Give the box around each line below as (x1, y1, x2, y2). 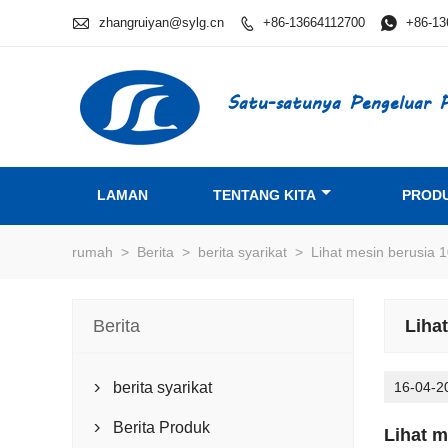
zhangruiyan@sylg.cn (99, 14, 224, 30)
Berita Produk (113, 419, 210, 436)
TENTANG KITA (213, 187, 316, 203)
